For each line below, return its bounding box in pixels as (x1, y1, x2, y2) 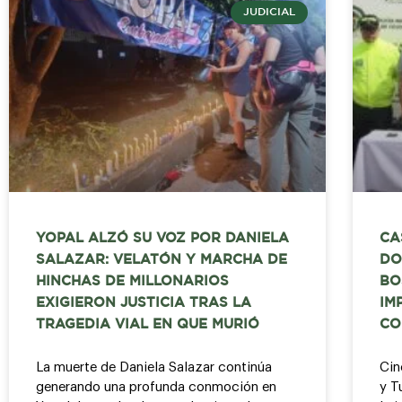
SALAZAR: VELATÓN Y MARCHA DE (36, 254, 287, 267)
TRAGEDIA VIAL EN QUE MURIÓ (36, 319, 259, 331)
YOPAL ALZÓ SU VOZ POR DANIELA (36, 232, 289, 245)
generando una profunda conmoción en (36, 380, 276, 395)
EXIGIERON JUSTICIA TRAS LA (36, 297, 251, 310)
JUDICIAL (242, 7, 295, 18)
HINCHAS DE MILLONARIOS (36, 275, 229, 288)
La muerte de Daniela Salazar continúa (36, 361, 272, 375)
